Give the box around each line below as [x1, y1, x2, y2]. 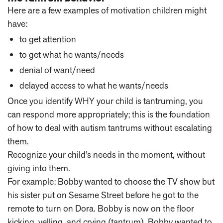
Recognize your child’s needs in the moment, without [7, 149, 205, 161]
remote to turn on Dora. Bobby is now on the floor [7, 203, 194, 215]
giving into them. [7, 162, 70, 174]
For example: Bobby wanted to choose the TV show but [7, 176, 215, 188]
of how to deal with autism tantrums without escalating [7, 122, 212, 134]
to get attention [19, 33, 76, 45]
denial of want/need [19, 64, 95, 76]
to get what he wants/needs [19, 49, 124, 61]
